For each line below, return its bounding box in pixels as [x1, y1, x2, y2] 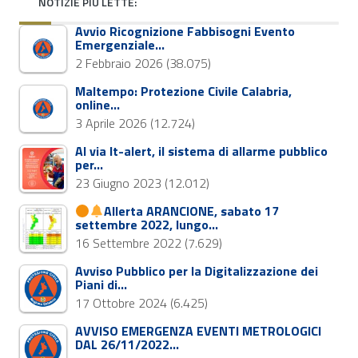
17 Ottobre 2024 [75, 292, 167, 312]
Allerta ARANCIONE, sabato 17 [104, 201, 280, 221]
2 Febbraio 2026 [75, 53, 163, 73]
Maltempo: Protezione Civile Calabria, [75, 81, 292, 101]
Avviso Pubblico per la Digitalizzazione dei [75, 261, 318, 280]
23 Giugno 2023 [75, 173, 161, 193]
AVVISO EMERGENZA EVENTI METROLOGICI [75, 320, 321, 340]
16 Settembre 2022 [75, 233, 181, 253]
